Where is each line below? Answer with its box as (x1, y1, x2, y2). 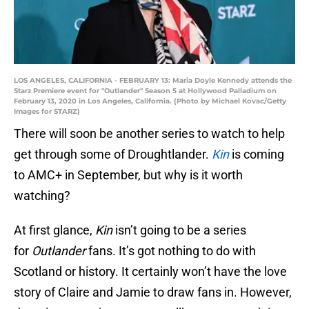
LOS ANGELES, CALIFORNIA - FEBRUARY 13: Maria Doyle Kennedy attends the (14, 76, 292, 86)
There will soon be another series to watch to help (14, 126, 285, 141)
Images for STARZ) (14, 107, 80, 117)
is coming (229, 147, 284, 162)
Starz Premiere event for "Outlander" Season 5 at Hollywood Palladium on (14, 86, 277, 96)
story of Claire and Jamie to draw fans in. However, (14, 285, 292, 300)
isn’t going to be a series (112, 223, 246, 238)
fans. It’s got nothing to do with (86, 243, 256, 259)
